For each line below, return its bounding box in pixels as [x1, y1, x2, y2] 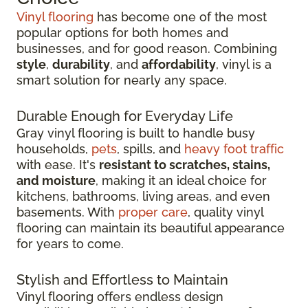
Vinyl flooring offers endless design [16, 289, 223, 304]
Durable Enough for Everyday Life [16, 107, 233, 124]
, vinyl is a [216, 56, 272, 71]
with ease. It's [16, 157, 99, 172]
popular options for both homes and [16, 25, 228, 40]
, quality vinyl [188, 204, 263, 219]
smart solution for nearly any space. [16, 72, 227, 87]
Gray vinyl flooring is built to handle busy [16, 125, 255, 140]
